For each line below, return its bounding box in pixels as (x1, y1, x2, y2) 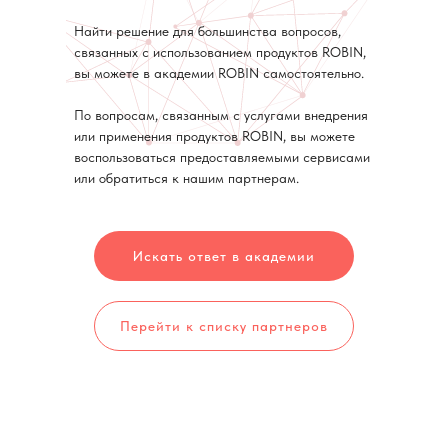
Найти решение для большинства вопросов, (74, 23, 341, 39)
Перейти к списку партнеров (120, 317, 328, 334)
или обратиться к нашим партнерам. (74, 170, 299, 186)
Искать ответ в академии (133, 247, 315, 264)
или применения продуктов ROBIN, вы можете (74, 128, 355, 144)
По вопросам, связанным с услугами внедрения (74, 107, 368, 123)
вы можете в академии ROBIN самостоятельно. (74, 65, 364, 81)
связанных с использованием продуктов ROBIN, (74, 44, 366, 60)
